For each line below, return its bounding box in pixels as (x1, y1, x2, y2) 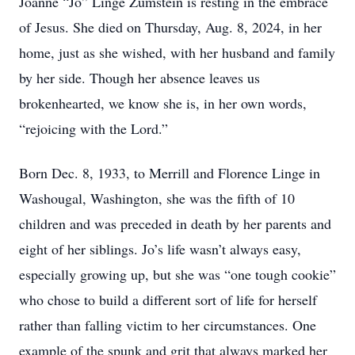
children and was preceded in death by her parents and (19, 214, 331, 233)
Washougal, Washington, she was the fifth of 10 (19, 189, 295, 208)
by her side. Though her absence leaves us (19, 68, 260, 87)
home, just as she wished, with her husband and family (19, 43, 335, 62)
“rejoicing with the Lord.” (19, 119, 168, 138)
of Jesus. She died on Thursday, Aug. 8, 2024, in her (19, 17, 322, 36)
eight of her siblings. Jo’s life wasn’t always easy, (19, 239, 301, 258)
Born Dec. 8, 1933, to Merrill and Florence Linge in (19, 163, 320, 182)
